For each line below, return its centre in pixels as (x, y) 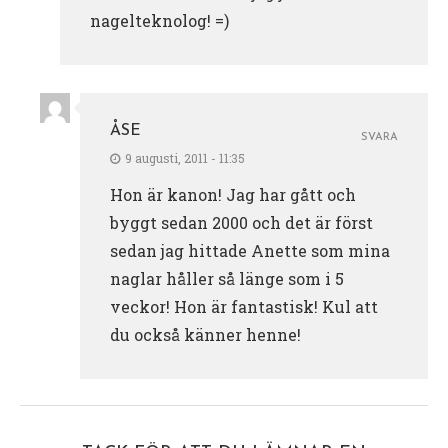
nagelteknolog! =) (159, 20)
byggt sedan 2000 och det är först (241, 222)
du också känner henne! (205, 334)
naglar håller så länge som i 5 (227, 278)
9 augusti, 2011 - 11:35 (185, 157)
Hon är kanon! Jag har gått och (233, 194)
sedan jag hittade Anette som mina (250, 250)
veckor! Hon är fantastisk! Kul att (244, 306)
